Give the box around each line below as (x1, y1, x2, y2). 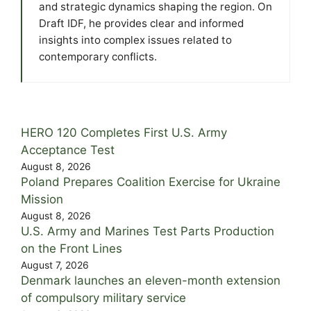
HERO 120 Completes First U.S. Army (21, 125, 227, 140)
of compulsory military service (21, 290, 186, 305)
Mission (21, 192, 63, 206)
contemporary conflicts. (39, 49, 157, 63)
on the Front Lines (21, 241, 122, 255)
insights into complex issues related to (39, 33, 232, 47)
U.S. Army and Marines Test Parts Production (21, 224, 274, 238)
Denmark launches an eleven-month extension (21, 273, 280, 287)
